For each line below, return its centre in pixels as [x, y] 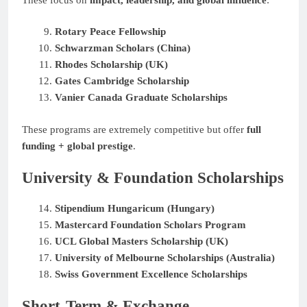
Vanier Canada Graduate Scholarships [141, 98]
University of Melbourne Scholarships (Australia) [164, 257]
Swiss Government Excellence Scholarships [151, 274]
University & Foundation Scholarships [153, 178]
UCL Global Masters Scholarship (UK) [141, 241]
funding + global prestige [77, 146]
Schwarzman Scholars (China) [122, 48]
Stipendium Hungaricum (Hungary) [134, 208]
